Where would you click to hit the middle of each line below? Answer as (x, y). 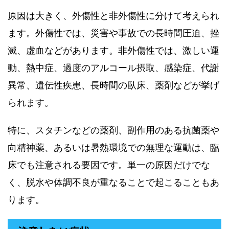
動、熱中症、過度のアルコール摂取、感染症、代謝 (113, 68)
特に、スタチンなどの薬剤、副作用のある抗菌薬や (113, 130)
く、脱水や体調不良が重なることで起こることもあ (113, 182)
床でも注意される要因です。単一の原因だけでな (109, 165)
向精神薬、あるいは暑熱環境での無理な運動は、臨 (113, 147)
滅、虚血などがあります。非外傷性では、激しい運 (113, 50)
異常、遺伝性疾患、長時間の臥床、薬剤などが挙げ (113, 85)
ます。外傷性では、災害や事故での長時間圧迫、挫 (113, 33)
